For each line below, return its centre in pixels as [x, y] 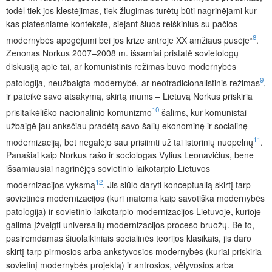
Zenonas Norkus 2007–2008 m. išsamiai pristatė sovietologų [122, 53]
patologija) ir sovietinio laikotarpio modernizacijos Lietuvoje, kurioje [134, 211]
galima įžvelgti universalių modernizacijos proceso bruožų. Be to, [130, 224]
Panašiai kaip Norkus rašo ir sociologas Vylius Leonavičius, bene [130, 155]
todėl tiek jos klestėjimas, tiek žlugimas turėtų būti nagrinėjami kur [131, 10]
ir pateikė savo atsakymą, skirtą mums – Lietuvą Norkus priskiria [129, 96]
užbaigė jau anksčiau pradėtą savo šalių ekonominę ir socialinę [127, 125]
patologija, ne [32, 82]
